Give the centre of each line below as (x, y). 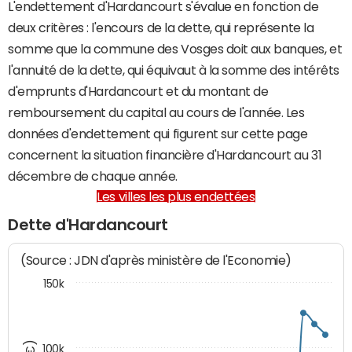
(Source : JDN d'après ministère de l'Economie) (156, 261)
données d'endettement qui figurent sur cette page (158, 134)
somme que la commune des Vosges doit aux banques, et (175, 49)
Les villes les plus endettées (176, 196)
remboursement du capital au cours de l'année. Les (156, 112)
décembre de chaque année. (93, 176)
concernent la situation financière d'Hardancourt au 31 (165, 155)
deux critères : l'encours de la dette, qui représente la (161, 27)
